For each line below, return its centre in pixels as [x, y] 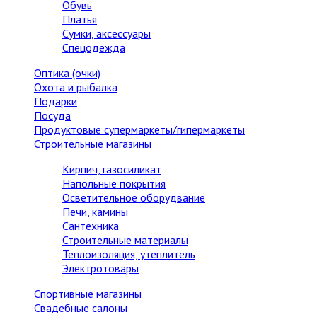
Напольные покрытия [114, 183]
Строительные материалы [125, 240]
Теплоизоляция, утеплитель [129, 254]
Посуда [52, 115]
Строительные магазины [93, 144]
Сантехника [91, 226]
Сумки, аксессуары [106, 33]
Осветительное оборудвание [134, 197]
